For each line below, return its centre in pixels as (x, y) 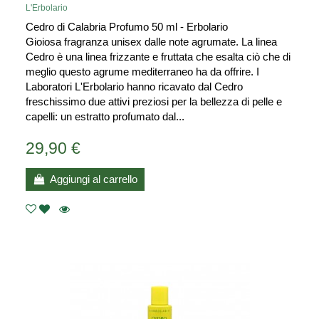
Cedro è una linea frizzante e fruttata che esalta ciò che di (158, 57)
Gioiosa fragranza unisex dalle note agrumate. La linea (151, 42)
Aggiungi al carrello (93, 179)
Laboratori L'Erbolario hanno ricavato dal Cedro (134, 87)
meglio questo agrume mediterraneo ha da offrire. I (142, 72)
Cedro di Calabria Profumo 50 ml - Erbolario (127, 27)
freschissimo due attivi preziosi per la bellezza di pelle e (154, 102)
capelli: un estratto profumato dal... (105, 117)
